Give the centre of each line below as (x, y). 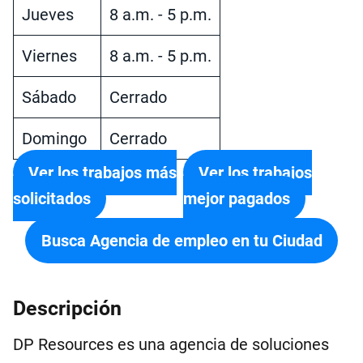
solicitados (52, 199)
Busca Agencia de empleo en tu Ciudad (181, 241)
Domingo (54, 139)
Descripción (67, 308)
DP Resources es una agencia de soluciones (171, 344)
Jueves (48, 15)
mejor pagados (237, 199)
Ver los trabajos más (103, 173)
